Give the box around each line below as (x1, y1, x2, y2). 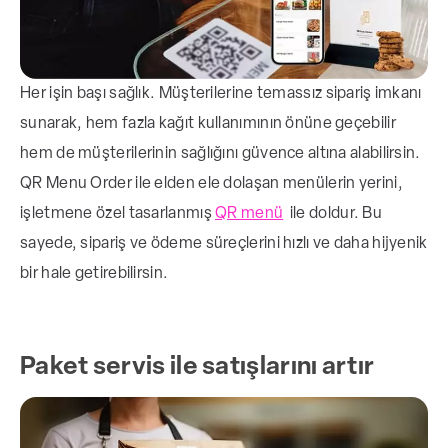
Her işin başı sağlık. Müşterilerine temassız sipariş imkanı (20, 86, 422, 103)
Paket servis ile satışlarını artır (20, 355, 375, 381)
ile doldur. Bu (283, 206, 383, 223)
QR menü (215, 206, 284, 223)
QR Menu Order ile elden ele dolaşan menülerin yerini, (20, 176, 403, 193)
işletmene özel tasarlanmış (20, 206, 216, 223)
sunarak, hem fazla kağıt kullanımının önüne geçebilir (20, 116, 396, 133)
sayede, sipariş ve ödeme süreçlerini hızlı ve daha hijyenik (20, 236, 428, 253)
